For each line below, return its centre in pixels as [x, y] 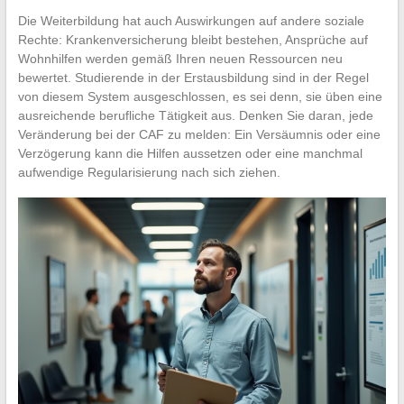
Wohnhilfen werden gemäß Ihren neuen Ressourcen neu [180, 58]
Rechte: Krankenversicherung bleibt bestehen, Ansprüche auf [193, 39]
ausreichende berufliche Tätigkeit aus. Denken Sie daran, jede [195, 115]
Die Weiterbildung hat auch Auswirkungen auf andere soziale [191, 20]
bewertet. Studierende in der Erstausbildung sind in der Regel [193, 77]
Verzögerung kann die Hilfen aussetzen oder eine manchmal [190, 153]
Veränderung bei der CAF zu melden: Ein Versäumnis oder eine [199, 134]
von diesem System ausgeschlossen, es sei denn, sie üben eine [200, 96]
